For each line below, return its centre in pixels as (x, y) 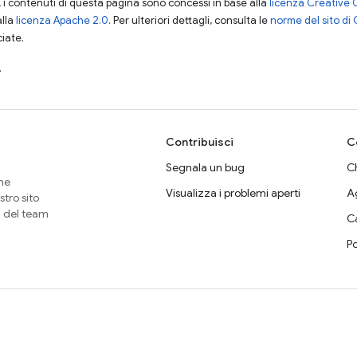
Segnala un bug (205, 168)
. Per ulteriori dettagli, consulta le (189, 21)
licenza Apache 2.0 (62, 21)
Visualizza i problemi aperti (233, 193)
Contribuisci (200, 142)
